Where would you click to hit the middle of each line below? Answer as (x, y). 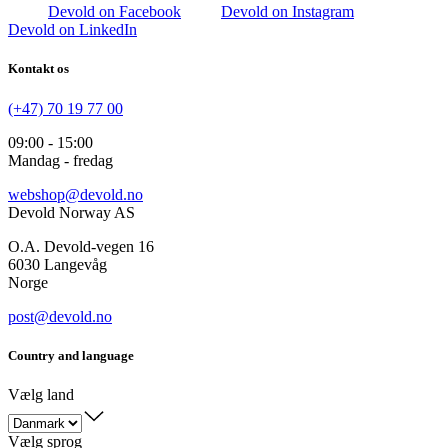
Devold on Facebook (114, 12)
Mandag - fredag (60, 160)
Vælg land (41, 394)
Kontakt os (38, 69)
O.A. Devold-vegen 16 (81, 246)
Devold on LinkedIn (72, 30)
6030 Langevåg (57, 264)
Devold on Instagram (287, 12)
